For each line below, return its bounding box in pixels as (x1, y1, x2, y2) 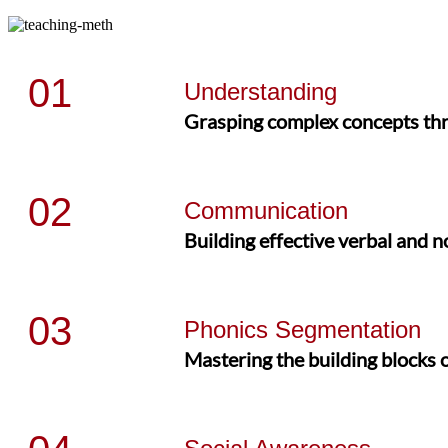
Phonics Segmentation (184, 315, 422, 343)
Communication (184, 196, 349, 224)
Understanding (184, 77, 338, 105)
